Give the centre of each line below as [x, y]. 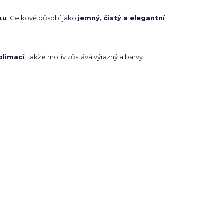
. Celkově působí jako [42, 18]
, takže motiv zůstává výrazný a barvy [84, 57]
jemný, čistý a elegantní [121, 18]
